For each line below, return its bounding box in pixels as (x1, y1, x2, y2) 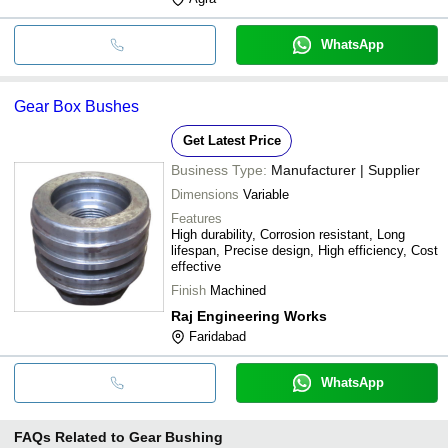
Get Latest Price (182, 132, 281, 148)
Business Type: (171, 161, 267, 178)
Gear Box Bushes (14, 97, 139, 115)
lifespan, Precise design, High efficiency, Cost (171, 242, 438, 258)
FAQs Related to (14, 428, 125, 445)
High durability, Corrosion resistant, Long (171, 226, 405, 242)
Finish (171, 282, 206, 298)
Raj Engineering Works (171, 307, 327, 324)
